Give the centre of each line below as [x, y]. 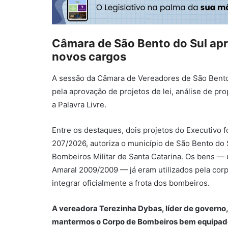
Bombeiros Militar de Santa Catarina [117, 156]
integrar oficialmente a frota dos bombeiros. [131, 183]
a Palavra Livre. [79, 104]
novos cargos [89, 56]
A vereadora [76, 208]
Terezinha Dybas [131, 208]
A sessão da [75, 78]
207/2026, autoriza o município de [114, 143]
